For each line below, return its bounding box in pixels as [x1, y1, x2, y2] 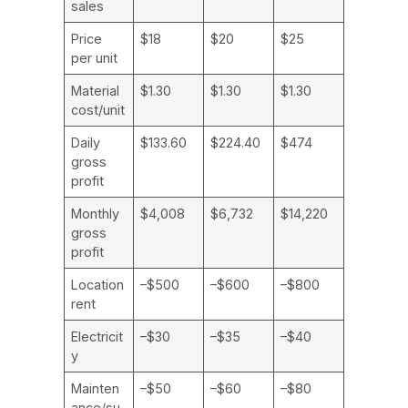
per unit [71, 49, 118, 66]
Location [71, 276, 125, 292]
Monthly [71, 205, 120, 221]
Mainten [71, 380, 120, 396]
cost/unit [71, 101, 126, 117]
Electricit [71, 328, 124, 344]
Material [71, 82, 120, 98]
